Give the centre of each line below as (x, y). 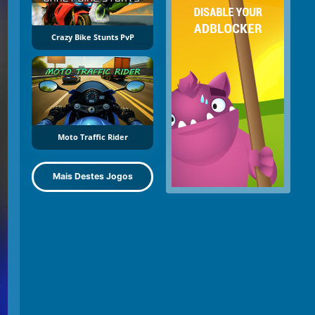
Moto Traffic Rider (92, 137)
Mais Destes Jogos (92, 176)
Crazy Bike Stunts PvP (92, 38)
